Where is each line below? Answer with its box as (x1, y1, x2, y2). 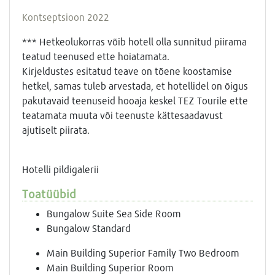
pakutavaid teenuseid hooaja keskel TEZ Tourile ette (22, 94, 248, 106)
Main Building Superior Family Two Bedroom (47, 246, 239, 258)
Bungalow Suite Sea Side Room (47, 207, 181, 219)
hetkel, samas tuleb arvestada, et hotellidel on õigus (22, 79, 248, 91)
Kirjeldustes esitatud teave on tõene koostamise (22, 64, 232, 77)
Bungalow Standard (47, 222, 131, 234)
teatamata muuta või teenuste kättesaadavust (22, 109, 223, 121)
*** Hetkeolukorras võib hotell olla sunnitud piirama (22, 35, 247, 47)
